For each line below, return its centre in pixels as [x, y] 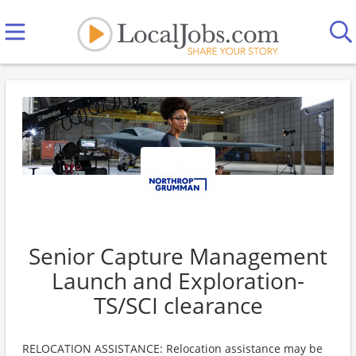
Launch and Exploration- [178, 281]
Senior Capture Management [178, 256]
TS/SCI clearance [178, 305]
